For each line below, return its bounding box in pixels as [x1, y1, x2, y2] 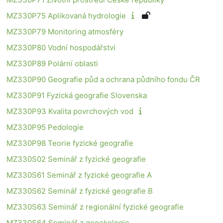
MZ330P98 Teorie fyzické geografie [6, 138, 133, 148]
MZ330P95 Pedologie [6, 122, 84, 132]
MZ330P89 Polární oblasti [6, 58, 98, 68]
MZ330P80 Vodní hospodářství [6, 42, 115, 52]
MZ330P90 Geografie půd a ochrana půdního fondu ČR [6, 74, 200, 84]
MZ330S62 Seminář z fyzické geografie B [6, 186, 153, 196]
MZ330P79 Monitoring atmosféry [6, 26, 123, 36]
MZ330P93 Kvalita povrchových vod [6, 106, 133, 116]
